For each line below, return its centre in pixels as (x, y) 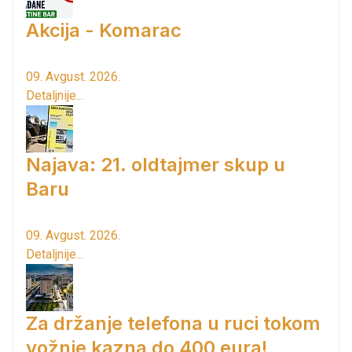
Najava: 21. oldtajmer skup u (156, 164)
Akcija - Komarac (104, 30)
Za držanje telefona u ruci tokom (173, 323)
